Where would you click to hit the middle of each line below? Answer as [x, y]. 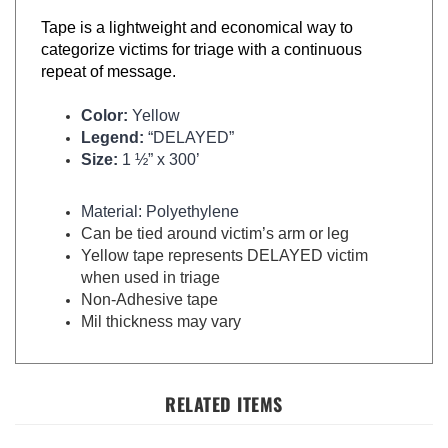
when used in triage [150, 257]
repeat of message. [108, 51]
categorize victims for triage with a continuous [201, 29]
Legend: [112, 117]
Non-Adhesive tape [149, 279]
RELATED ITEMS [224, 383]
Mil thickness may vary [161, 301]
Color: [106, 95]
